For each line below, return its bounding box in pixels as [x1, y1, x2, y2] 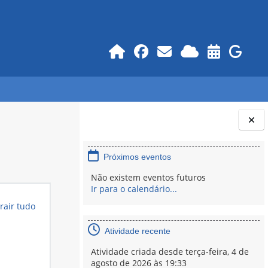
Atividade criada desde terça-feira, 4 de [91, 246, 249, 258]
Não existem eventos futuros [91, 172, 206, 184]
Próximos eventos [103, 152, 172, 162]
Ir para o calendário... [91, 183, 178, 195]
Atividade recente [105, 226, 171, 236]
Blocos [83, 141, 118, 154]
